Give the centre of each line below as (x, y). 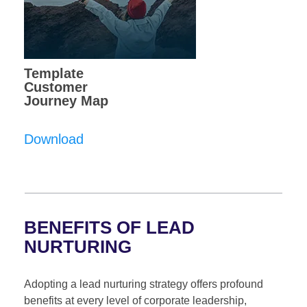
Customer (56, 87)
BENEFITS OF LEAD (109, 227)
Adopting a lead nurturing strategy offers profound (144, 284)
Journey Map (66, 100)
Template (54, 73)
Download (54, 139)
